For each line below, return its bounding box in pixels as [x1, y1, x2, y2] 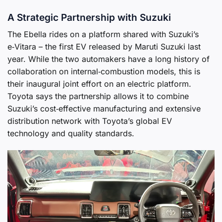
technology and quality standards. [7, 128, 134, 138]
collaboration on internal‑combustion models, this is [7, 66, 200, 76]
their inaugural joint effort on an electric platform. [7, 78, 191, 89]
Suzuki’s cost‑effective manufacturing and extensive [7, 103, 201, 113]
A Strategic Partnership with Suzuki [7, 11, 171, 24]
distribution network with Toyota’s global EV [7, 115, 172, 126]
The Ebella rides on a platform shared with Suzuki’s [7, 29, 199, 39]
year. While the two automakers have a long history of [7, 54, 210, 64]
